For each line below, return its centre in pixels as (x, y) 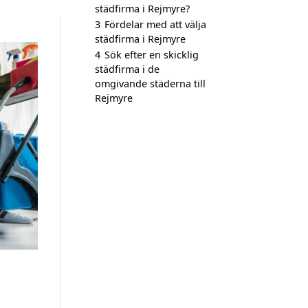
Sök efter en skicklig (152, 55)
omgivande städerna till (150, 84)
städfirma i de (127, 69)
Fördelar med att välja (155, 24)
